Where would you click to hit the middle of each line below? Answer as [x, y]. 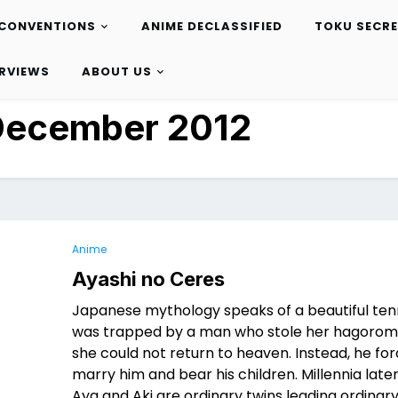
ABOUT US [116, 72]
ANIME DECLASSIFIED [211, 27]
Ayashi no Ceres [148, 279]
